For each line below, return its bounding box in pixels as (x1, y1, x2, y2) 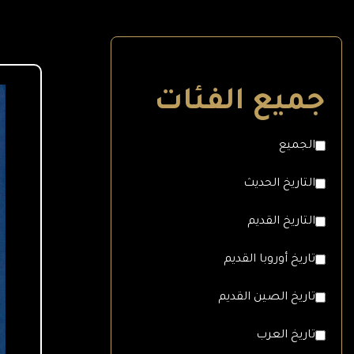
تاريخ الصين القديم (218, 291, 315, 304)
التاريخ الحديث (243, 177, 315, 190)
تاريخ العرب (256, 329, 315, 342)
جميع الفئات (154, 87, 326, 119)
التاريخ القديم (247, 215, 315, 228)
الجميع (279, 139, 315, 153)
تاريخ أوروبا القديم (224, 253, 315, 266)
